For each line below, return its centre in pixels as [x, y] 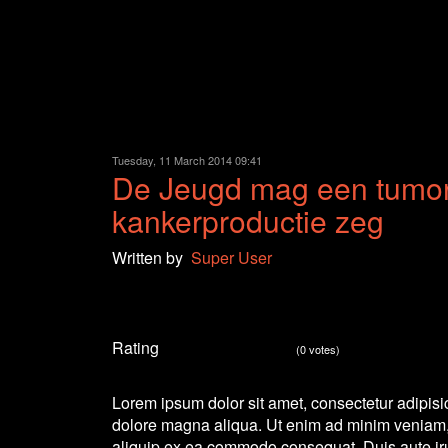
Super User [231, 257]
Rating [135, 347]
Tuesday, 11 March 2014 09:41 [187, 160]
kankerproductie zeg [248, 220]
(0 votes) [318, 349]
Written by [151, 257]
